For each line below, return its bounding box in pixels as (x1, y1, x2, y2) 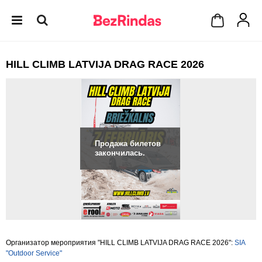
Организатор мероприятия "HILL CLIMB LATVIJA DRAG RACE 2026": (6, 239, 235, 247)
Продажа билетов (95, 139, 161, 148)
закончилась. (95, 149, 145, 157)
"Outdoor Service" (6, 249, 62, 257)
